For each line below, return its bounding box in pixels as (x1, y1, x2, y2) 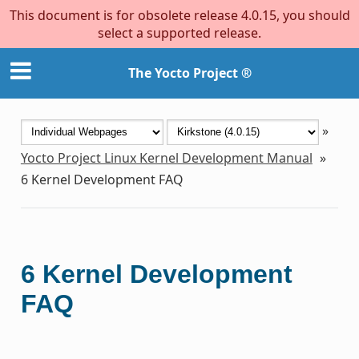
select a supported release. (98, 24, 261, 42)
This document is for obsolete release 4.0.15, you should (9, 6, 350, 24)
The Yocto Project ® (128, 64, 252, 83)
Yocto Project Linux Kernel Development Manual (20, 148, 313, 167)
